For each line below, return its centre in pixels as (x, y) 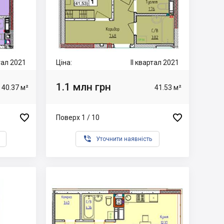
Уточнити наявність (124, 139)
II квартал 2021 (155, 62)
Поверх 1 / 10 (78, 117)
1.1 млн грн (83, 87)
